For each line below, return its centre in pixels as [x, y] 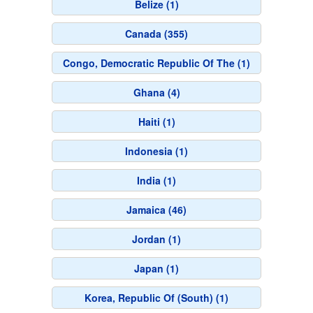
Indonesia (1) [156, 151]
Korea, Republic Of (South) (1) [156, 298]
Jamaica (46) [156, 210]
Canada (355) [156, 34]
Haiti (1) [156, 122]
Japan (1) [156, 268]
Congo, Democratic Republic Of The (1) [156, 63]
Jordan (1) [156, 239]
